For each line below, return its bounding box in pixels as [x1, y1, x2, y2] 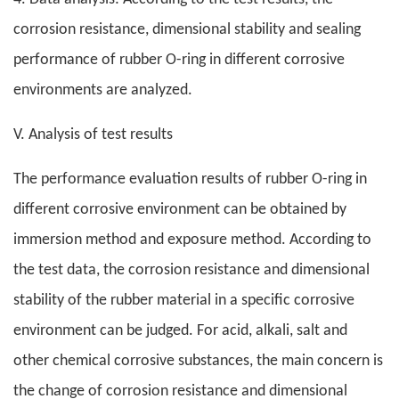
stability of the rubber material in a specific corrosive [13, 292, 354, 310]
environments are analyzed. [13, 82, 192, 100]
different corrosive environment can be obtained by [13, 201, 346, 219]
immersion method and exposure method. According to [13, 232, 371, 249]
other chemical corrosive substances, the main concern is [13, 353, 383, 370]
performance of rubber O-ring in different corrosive [13, 52, 345, 69]
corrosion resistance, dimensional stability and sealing [13, 21, 361, 39]
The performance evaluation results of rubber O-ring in [13, 171, 367, 189]
